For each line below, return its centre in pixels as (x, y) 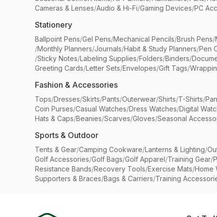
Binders (177, 58)
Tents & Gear (56, 149)
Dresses (67, 99)
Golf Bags (107, 159)
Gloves (144, 118)
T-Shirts (191, 99)
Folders (151, 58)
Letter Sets (103, 68)
